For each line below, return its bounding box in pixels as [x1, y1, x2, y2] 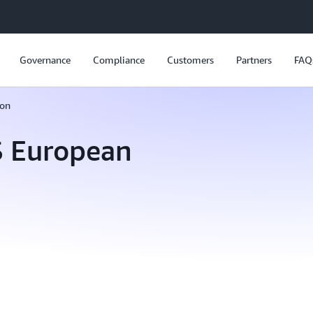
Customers [166, 54, 214, 66]
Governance [19, 54, 71, 66]
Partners [235, 54, 272, 66]
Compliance [92, 54, 145, 66]
